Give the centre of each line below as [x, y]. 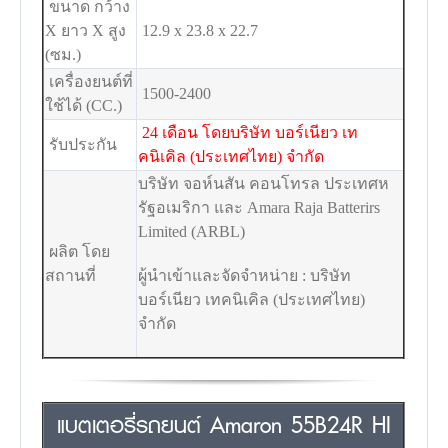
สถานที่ [71, 275]
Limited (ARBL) [192, 231]
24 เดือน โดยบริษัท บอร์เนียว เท [250, 132]
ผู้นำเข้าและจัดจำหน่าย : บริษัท [245, 275]
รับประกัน [81, 144]
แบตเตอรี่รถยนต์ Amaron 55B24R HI [223, 424]
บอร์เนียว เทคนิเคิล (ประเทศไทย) [252, 299]
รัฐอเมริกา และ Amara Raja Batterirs [259, 207]
